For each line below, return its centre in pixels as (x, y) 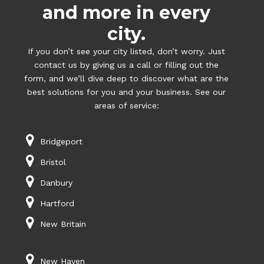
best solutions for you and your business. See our (127, 92)
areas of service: (126, 106)
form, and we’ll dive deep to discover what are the (127, 79)
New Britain (63, 224)
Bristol (53, 162)
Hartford (57, 204)
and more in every (127, 13)
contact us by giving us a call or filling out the (127, 65)
